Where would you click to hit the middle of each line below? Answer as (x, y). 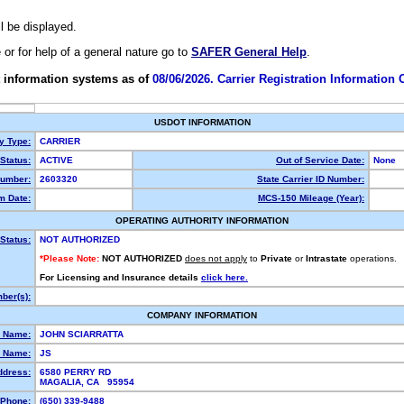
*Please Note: (69, 258)
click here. (225, 277)
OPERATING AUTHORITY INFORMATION (202, 220)
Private (276, 258)
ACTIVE (59, 160)
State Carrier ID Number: (311, 179)
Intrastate (326, 258)
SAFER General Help (249, 52)
